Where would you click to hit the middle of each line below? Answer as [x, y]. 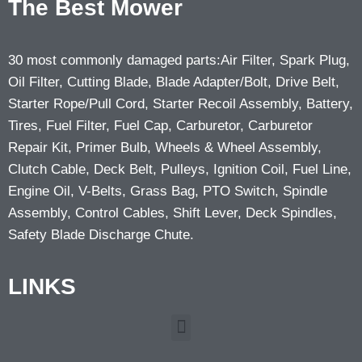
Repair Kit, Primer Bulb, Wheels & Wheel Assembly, [165, 147]
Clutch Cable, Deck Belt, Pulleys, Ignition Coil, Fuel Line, [180, 169]
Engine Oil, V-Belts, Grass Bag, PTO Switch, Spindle [168, 191]
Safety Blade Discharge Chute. [101, 234]
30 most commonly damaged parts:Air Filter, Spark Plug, [179, 60]
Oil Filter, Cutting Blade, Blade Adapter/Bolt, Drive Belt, [174, 82]
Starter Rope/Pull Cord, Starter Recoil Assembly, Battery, [181, 103]
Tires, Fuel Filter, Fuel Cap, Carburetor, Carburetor [160, 125]
